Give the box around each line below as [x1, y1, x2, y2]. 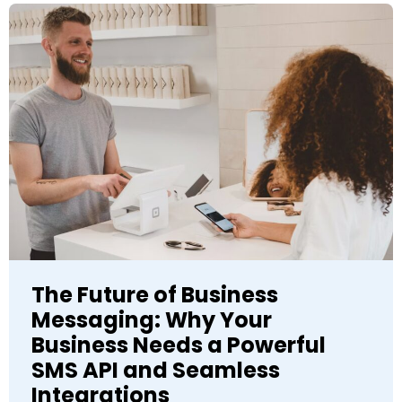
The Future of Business [31, 279, 278, 310]
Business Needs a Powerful [31, 329, 326, 360]
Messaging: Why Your [31, 304, 272, 335]
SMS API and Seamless [31, 354, 280, 385]
